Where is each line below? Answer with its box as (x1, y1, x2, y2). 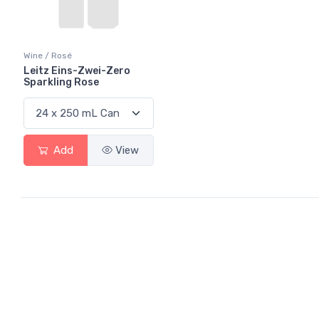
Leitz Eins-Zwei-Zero (23, 65, 130, 78)
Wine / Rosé (23, 51, 72, 61)
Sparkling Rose (23, 76, 99, 89)
